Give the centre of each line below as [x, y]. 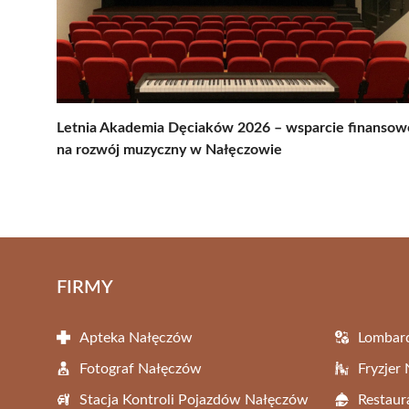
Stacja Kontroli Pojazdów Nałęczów [194, 399]
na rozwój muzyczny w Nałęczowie [169, 149]
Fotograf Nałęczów [141, 368]
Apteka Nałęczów [136, 337]
